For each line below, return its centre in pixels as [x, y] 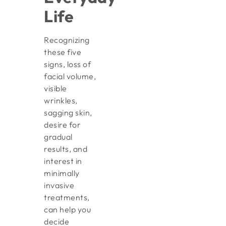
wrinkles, [61, 100]
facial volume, [70, 76]
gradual [58, 136]
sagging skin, [68, 112]
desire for [63, 124]
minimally [62, 173]
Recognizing [67, 40]
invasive [59, 185]
